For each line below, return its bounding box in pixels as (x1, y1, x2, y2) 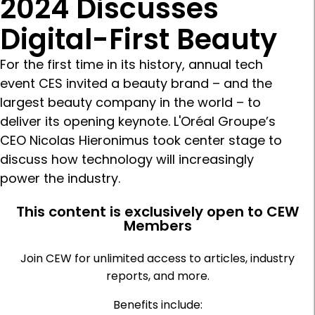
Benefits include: (112, 297, 202, 314)
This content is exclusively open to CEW (16, 202, 299, 222)
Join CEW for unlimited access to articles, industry (20, 250, 295, 267)
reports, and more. (105, 268, 210, 285)
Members (123, 216, 192, 236)
